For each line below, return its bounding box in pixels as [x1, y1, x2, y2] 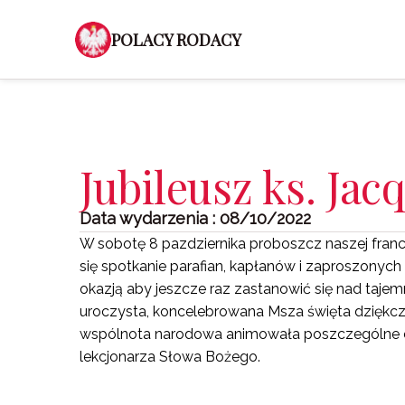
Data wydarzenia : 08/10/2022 [80, 209, 311, 228]
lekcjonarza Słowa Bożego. [80, 348, 260, 365]
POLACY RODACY [111, 29, 241, 51]
